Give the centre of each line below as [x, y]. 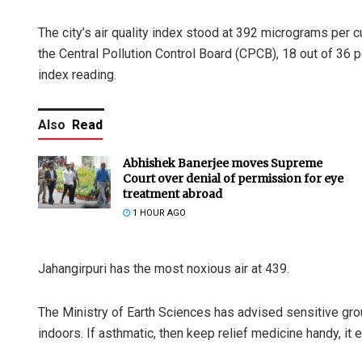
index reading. [77, 75]
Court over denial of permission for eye [233, 179]
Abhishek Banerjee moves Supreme [223, 164]
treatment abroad [173, 194]
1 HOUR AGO [158, 213]
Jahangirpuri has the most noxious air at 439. [164, 269]
